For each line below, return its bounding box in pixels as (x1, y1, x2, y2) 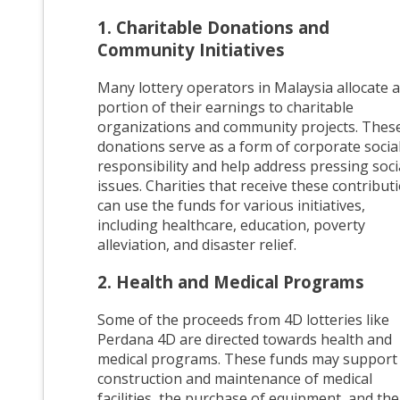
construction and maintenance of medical (97, 368, 372, 388)
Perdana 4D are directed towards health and (97, 329, 392, 349)
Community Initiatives (97, 37, 285, 61)
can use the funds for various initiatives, (97, 195, 365, 215)
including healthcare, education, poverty (97, 214, 365, 235)
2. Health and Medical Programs (97, 271, 364, 294)
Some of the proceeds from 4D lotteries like (97, 309, 389, 329)
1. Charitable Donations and (97, 15, 329, 38)
